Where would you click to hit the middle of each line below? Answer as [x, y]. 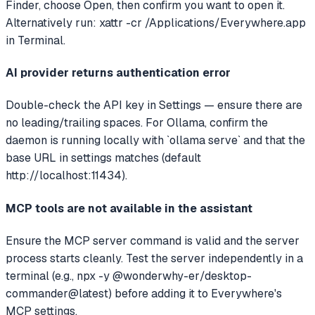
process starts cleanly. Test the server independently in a [154, 258]
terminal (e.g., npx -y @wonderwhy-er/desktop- [129, 276]
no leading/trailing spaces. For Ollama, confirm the [137, 123]
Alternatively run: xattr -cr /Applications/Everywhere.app [156, 22]
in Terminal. [36, 40]
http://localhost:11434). [66, 176]
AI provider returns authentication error [118, 73]
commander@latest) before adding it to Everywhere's [144, 293]
